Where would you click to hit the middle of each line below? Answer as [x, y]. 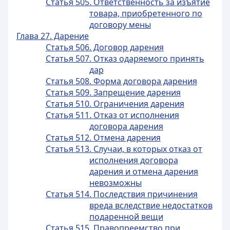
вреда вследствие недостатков [151, 205]
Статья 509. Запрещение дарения [113, 92]
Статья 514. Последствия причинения [121, 194]
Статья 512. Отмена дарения [103, 138]
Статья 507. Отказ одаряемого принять [125, 59]
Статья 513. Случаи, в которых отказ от [124, 149]
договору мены [120, 25]
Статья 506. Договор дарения [104, 47]
